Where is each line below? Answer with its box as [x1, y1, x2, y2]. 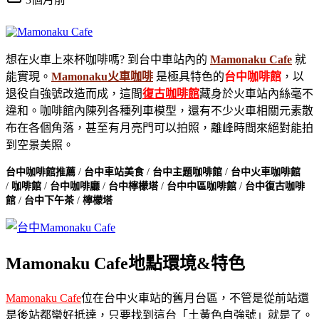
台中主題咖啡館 [152, 166, 222, 177]
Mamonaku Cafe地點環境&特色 [6, 253, 245, 273]
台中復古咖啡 [245, 180, 305, 192]
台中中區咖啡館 [167, 180, 236, 192]
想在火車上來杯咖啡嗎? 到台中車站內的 [6, 53, 210, 66]
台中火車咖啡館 [231, 166, 300, 177]
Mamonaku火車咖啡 [51, 70, 153, 83]
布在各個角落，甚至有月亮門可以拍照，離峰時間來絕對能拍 [6, 121, 313, 134]
